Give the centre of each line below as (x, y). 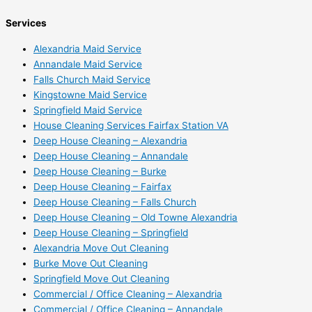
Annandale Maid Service (88, 64)
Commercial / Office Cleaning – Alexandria (128, 294)
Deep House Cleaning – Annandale (111, 156)
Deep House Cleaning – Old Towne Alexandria (135, 217)
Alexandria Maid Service (87, 48)
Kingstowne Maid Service (90, 94)
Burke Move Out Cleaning (91, 263)
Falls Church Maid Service (92, 79)
